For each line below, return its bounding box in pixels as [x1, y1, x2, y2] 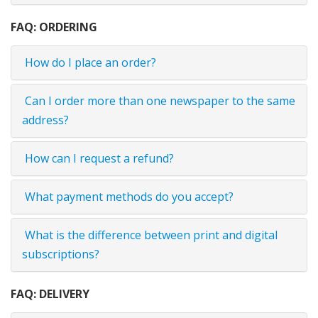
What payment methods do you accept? [22, 189, 234, 204]
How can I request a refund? [22, 150, 174, 166]
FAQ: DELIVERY [11, 286, 89, 302]
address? [22, 112, 69, 128]
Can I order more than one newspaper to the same [22, 93, 295, 109]
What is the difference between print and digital [22, 227, 278, 243]
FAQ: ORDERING [11, 19, 97, 35]
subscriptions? [22, 246, 99, 262]
